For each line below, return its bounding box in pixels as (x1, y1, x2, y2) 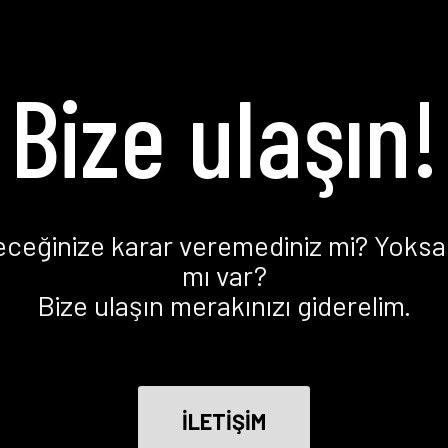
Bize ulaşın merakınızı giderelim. (37, 288, 411, 322)
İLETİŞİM (182, 408, 266, 434)
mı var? (181, 258, 267, 292)
